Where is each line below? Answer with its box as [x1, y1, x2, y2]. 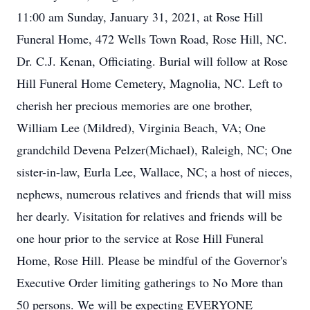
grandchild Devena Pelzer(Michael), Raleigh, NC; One [17, 141, 292, 158]
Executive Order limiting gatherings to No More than [17, 274, 283, 291]
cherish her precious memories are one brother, [17, 97, 253, 113]
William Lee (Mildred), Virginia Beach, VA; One [17, 119, 266, 136]
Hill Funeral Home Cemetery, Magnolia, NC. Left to [17, 75, 282, 91]
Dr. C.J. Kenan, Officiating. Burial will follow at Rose [17, 53, 288, 69]
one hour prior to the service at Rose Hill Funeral [17, 230, 264, 246]
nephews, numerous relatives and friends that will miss [17, 185, 291, 202]
